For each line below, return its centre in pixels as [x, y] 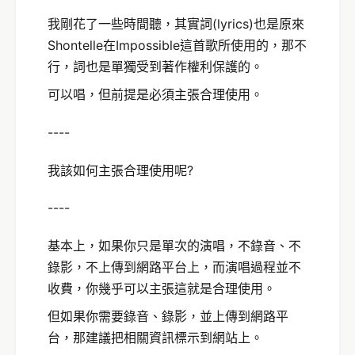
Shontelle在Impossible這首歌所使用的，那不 [177, 45]
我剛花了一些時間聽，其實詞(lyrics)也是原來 [176, 23]
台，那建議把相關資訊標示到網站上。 [155, 338]
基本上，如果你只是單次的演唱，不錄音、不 [174, 246]
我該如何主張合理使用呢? [120, 170]
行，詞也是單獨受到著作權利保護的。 [155, 66]
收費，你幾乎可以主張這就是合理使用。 [162, 289]
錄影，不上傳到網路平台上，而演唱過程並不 [174, 267]
